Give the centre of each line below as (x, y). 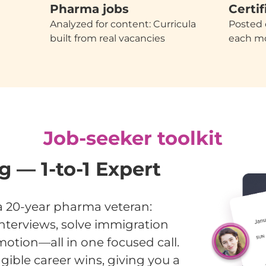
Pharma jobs (90, 9)
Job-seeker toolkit (133, 138)
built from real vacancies (108, 38)
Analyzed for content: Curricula (123, 24)
